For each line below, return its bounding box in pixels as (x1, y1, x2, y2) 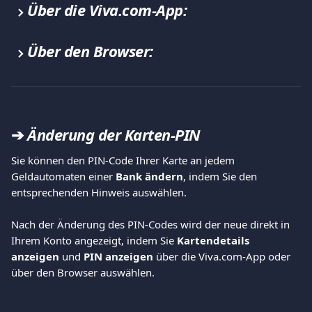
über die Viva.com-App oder (153, 249, 293, 263)
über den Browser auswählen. (11, 265, 155, 279)
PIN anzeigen (84, 249, 153, 263)
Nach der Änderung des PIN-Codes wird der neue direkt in (11, 217, 292, 231)
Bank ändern (116, 169, 183, 183)
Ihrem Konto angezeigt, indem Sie (11, 233, 177, 247)
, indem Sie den (183, 169, 260, 183)
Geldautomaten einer (11, 169, 116, 183)
